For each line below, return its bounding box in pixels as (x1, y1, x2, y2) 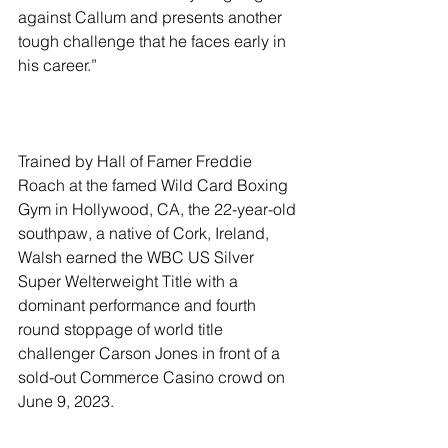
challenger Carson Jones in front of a (18, 343, 284, 363)
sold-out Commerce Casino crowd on (18, 367, 289, 387)
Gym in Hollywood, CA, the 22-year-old (18, 199, 300, 219)
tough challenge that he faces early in (18, 31, 290, 51)
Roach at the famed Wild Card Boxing (18, 175, 292, 195)
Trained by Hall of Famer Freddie (18, 151, 256, 171)
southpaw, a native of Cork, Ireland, (18, 223, 273, 243)
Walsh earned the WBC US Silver (18, 247, 258, 267)
